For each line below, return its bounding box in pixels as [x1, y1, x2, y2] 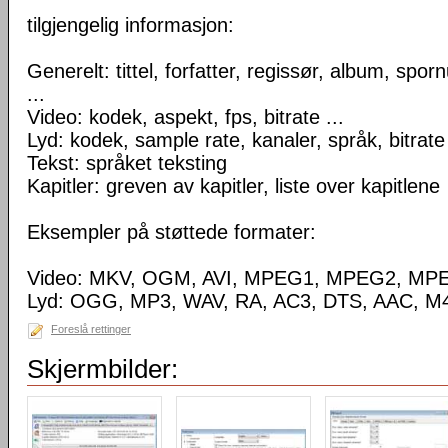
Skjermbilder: [27, 354, 178, 384]
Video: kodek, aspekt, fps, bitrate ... [27, 106, 344, 128]
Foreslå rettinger [51, 323, 131, 335]
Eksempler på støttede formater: [27, 221, 316, 243]
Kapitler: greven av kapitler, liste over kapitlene [27, 175, 440, 197]
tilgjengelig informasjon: [27, 14, 234, 36]
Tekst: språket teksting [27, 152, 227, 174]
